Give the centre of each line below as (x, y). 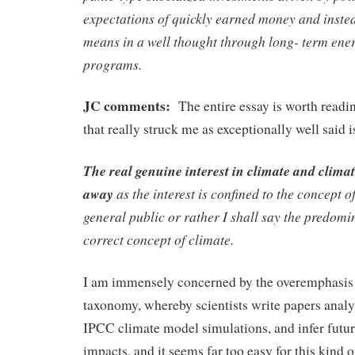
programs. (113, 64)
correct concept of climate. (158, 240)
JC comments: (127, 106)
